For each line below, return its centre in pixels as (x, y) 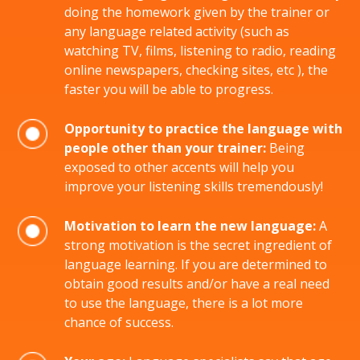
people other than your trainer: (165, 148)
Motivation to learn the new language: (190, 226)
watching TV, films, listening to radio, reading (200, 51)
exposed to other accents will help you (179, 167)
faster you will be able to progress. (169, 89)
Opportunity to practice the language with (203, 129)
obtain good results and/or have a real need (197, 284)
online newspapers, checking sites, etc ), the (196, 70)
